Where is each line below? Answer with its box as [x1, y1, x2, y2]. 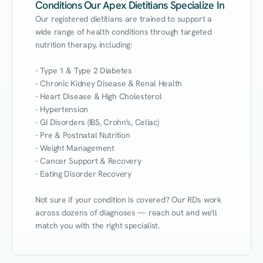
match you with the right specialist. [35, 220, 160, 231]
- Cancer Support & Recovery [35, 156, 141, 166]
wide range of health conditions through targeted [35, 26, 212, 37]
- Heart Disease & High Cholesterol [35, 91, 162, 102]
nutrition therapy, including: [35, 39, 132, 50]
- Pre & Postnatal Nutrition [35, 130, 130, 140]
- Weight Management [35, 143, 114, 153]
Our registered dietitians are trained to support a [35, 14, 213, 24]
